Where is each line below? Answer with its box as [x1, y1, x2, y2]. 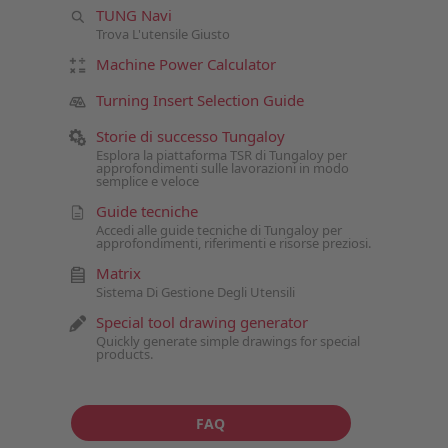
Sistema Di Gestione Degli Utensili [95, 282, 295, 301]
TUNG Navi [95, 4, 172, 25]
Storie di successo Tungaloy [95, 125, 285, 146]
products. [95, 344, 153, 363]
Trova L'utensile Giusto [95, 24, 230, 43]
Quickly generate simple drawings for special [95, 331, 360, 350]
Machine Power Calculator [95, 53, 276, 74]
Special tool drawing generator [95, 311, 308, 332]
